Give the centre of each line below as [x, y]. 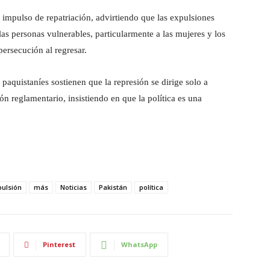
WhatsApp [139, 244]
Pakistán [113, 187]
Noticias [74, 187]
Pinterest [59, 244]
